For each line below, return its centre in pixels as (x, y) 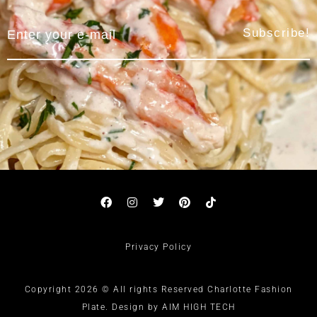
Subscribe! (276, 33)
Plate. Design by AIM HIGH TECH (158, 307)
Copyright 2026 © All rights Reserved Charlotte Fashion (158, 290)
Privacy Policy (158, 247)
